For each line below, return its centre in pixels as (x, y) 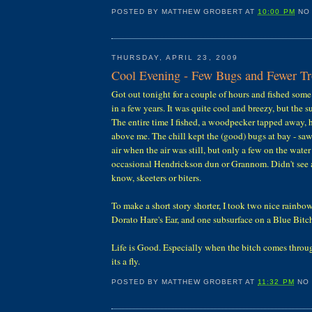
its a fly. (126, 262)
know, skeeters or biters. (156, 178)
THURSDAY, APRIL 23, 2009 (175, 57)
